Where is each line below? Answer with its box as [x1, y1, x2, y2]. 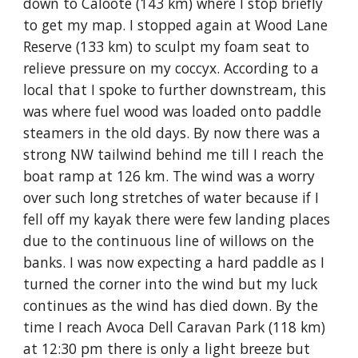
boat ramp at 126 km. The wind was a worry [23, 166, 316, 185]
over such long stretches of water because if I [23, 188, 320, 207]
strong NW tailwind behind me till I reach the [23, 145, 324, 164]
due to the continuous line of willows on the [23, 231, 315, 250]
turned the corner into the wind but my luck [23, 274, 318, 293]
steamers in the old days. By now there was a [23, 123, 321, 142]
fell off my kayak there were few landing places [23, 209, 331, 229]
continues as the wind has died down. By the [23, 296, 319, 315]
